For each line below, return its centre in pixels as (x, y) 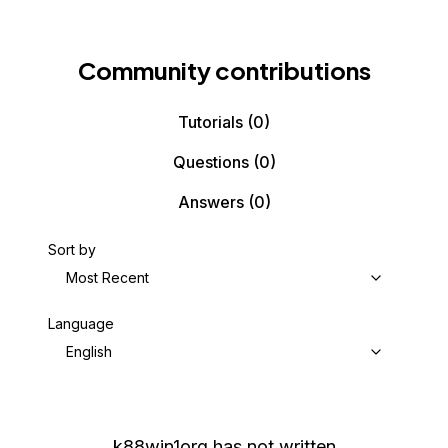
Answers (210, 202)
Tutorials (210, 122)
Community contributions (224, 70)
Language (81, 323)
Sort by (72, 249)
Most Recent (107, 277)
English (89, 351)
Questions (210, 162)
